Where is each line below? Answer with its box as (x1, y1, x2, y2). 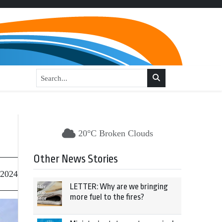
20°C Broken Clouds (78, 128, 153, 138)
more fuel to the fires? (70, 192, 144, 202)
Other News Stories (33, 153, 118, 166)
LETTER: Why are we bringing (70, 182, 168, 191)
